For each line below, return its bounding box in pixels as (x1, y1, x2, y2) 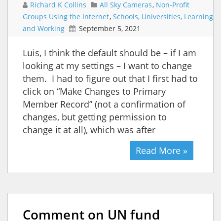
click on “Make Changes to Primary (23, 85, 166, 97)
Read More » (136, 144, 187, 156)
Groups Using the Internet (23, 11, 109, 21)
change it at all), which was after (23, 123, 155, 136)
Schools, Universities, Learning (113, 11, 213, 21)
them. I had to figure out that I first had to (23, 72, 198, 84)
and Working (23, 23, 65, 33)
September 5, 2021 (79, 23, 141, 33)
